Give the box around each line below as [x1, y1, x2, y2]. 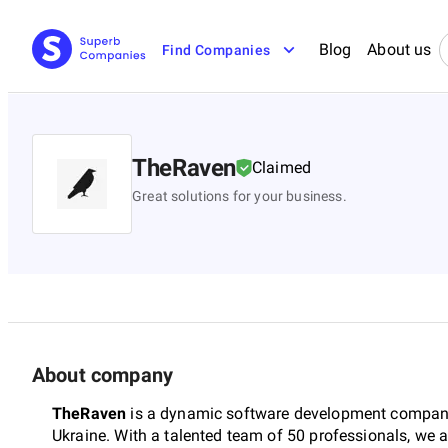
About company [32, 362, 173, 387]
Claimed [252, 157, 312, 177]
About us [367, 40, 432, 59]
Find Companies [162, 42, 271, 58]
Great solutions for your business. [132, 187, 347, 204]
